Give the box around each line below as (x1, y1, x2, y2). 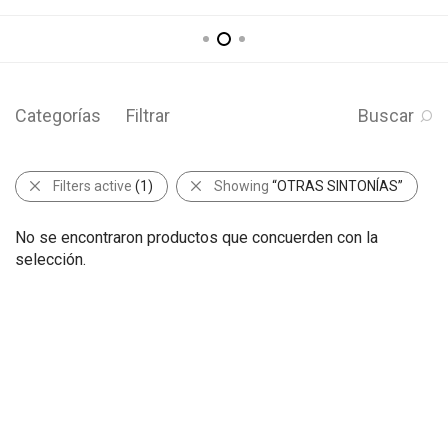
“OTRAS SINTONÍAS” (272, 177, 403, 194)
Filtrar (126, 104, 170, 126)
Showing (214, 177, 272, 194)
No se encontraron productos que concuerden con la (15, 227, 378, 247)
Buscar (358, 104, 414, 126)
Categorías (15, 104, 101, 126)
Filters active (53, 177, 135, 194)
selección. (15, 249, 86, 269)
